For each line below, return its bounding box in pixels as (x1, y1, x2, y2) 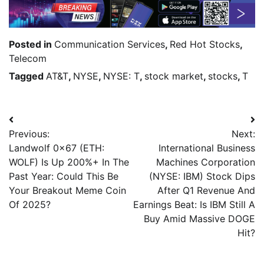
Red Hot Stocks (170, 38, 240, 51)
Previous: (9, 128, 49, 140)
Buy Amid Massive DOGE (144, 213, 255, 225)
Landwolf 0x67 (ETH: (9, 142, 104, 154)
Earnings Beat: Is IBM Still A (133, 199, 255, 211)
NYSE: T (103, 70, 140, 82)
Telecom (9, 52, 47, 65)
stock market (144, 70, 203, 82)
